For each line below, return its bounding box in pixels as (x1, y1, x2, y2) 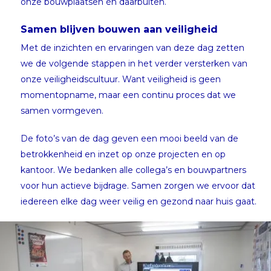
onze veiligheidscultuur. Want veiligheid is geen (21, 73, 221, 85)
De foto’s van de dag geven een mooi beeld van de (21, 132, 238, 144)
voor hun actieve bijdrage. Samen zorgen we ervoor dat (21, 180, 255, 191)
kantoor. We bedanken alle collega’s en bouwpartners (21, 164, 246, 175)
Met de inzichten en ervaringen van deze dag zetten (21, 42, 244, 53)
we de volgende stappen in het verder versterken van (21, 57, 247, 69)
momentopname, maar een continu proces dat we (21, 89, 236, 100)
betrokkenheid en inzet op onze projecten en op (21, 148, 226, 160)
